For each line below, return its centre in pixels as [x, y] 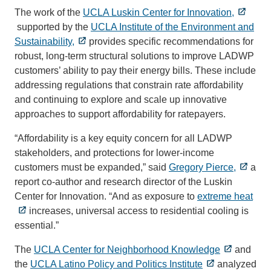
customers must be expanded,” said [92, 167]
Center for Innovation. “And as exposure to [106, 196]
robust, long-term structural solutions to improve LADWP [134, 56]
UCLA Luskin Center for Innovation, [158, 12]
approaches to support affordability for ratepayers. [120, 114]
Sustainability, [44, 41]
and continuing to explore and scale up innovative [121, 99]
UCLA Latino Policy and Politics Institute [116, 264]
